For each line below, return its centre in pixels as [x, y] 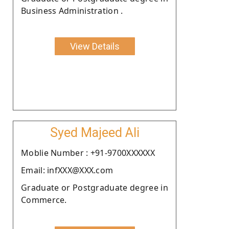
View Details [95, 46]
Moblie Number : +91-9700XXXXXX [88, 153]
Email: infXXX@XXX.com [67, 170]
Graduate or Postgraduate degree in [95, 187]
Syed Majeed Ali [95, 132]
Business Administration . [72, 10]
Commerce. [44, 200]
